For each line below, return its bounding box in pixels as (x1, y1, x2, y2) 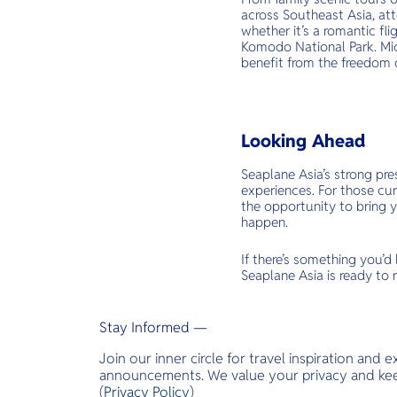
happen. (241, 214, 292, 230)
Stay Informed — (99, 318, 207, 337)
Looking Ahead (241, 129, 365, 152)
